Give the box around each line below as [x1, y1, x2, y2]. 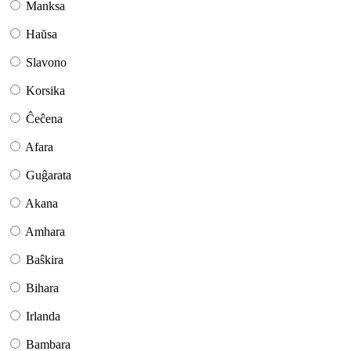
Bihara [26, 281, 59, 295]
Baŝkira [26, 253, 63, 267]
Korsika [26, 84, 65, 98]
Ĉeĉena [26, 112, 63, 126]
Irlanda [26, 309, 60, 324]
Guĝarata [26, 168, 71, 183]
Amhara [25, 225, 65, 239]
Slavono [26, 56, 67, 70]
